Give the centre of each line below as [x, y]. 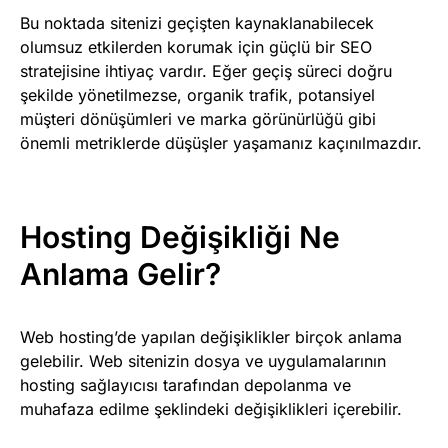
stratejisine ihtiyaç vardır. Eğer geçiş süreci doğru [206, 71]
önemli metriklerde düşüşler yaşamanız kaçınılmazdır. [221, 143]
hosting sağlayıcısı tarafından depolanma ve [185, 385]
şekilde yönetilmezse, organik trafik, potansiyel [197, 95]
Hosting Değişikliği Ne [180, 237]
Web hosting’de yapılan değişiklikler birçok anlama [211, 337]
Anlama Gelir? [120, 274]
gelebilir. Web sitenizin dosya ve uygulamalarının [203, 361]
